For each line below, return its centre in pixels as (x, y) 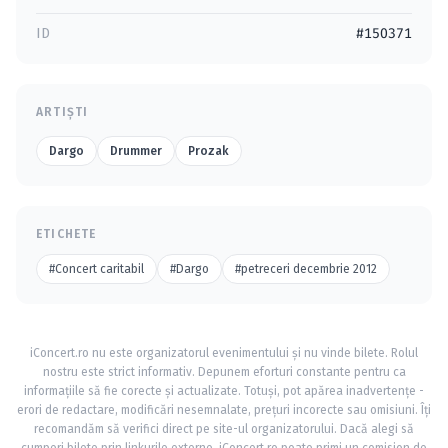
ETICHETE (66, 234)
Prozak (208, 151)
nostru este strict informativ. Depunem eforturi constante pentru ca (224, 372)
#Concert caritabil (96, 269)
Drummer (136, 151)
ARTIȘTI (62, 112)
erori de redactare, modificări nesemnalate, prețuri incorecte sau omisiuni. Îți (224, 410)
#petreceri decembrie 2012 (306, 269)
